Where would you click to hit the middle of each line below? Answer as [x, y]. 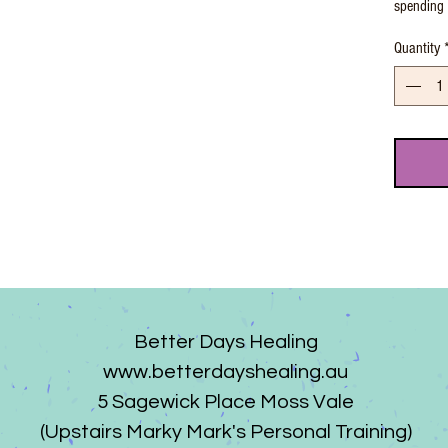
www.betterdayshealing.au [225, 372]
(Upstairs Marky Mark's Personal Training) [225, 432]
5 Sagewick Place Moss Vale [225, 402]
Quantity [417, 48]
